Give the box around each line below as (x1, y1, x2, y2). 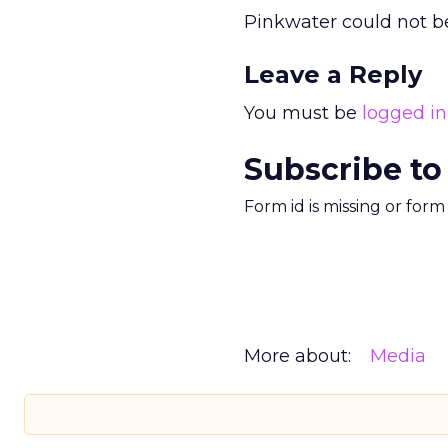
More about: (244, 345, 351, 367)
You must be (244, 102, 362, 124)
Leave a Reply (244, 60, 422, 89)
